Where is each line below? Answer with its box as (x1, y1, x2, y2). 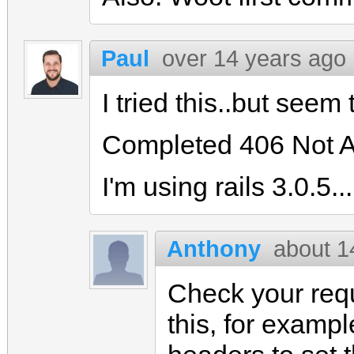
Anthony (167, 235, 261, 262)
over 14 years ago (162, 45, 346, 71)
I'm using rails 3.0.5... (102, 171, 352, 201)
